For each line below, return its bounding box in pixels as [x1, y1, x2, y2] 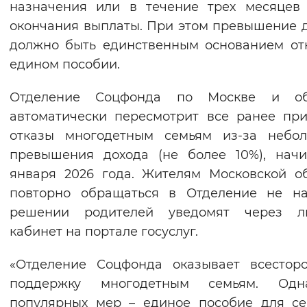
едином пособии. [10, 57, 120, 73]
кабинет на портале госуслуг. [10, 224, 198, 240]
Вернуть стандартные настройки [93, 10, 263, 23]
